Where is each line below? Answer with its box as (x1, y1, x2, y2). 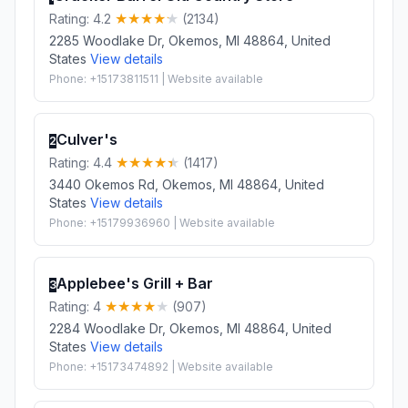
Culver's (56, 129, 117, 148)
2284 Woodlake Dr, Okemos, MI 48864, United (49, 320, 331, 336)
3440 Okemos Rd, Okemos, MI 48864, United (49, 176, 324, 192)
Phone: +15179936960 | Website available (49, 215, 275, 229)
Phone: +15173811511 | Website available (49, 71, 263, 86)
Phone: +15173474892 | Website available (49, 359, 273, 373)
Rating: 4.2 (49, 10, 115, 26)
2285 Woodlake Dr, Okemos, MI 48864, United (49, 32, 331, 48)
